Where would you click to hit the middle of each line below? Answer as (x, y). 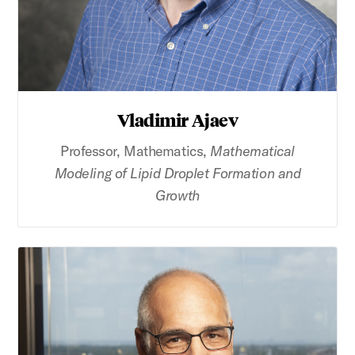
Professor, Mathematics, (135, 151)
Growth (177, 196)
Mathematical (253, 151)
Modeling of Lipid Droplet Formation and (177, 174)
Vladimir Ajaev (177, 120)
